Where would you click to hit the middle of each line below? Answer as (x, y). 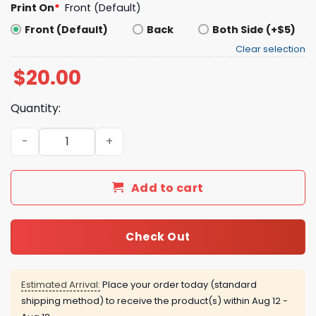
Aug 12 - (270, 300)
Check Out (158, 237)
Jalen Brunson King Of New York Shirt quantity (135, 134)
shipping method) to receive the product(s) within (136, 300)
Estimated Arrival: (61, 284)
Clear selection (271, 49)
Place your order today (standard (178, 284)
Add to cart (167, 188)
